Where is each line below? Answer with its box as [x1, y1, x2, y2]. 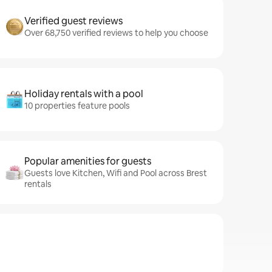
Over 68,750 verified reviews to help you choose [24, 27, 208, 38]
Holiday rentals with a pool [24, 87, 143, 100]
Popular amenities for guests [24, 155, 151, 168]
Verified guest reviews [24, 15, 123, 27]
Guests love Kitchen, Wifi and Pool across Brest [24, 168, 207, 178]
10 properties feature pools [24, 100, 130, 111]
